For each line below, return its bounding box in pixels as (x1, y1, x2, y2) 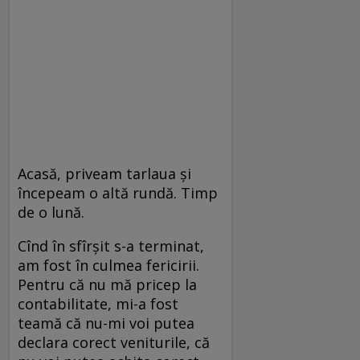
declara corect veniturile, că (18, 332, 210, 352)
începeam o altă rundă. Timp (18, 182, 218, 202)
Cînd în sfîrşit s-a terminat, (18, 235, 204, 256)
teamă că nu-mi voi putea (18, 313, 194, 333)
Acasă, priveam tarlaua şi (18, 163, 191, 183)
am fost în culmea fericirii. (18, 255, 199, 275)
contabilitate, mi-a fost (18, 293, 178, 313)
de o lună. (18, 202, 84, 222)
